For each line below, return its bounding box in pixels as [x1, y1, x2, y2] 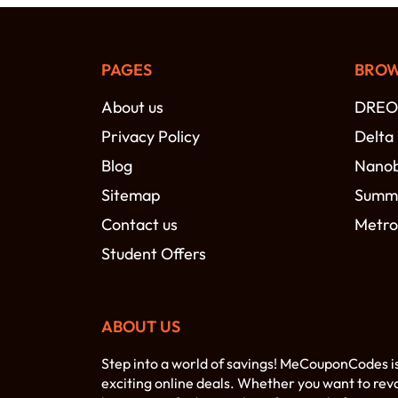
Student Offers [101, 243, 206, 265]
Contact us [101, 214, 178, 235]
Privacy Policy [101, 126, 200, 147]
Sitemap [101, 185, 160, 206]
